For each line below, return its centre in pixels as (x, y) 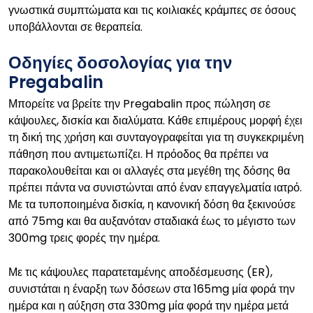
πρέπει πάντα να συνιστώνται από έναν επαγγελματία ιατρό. (155, 188)
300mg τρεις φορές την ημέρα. (84, 238)
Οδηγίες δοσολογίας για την (120, 63)
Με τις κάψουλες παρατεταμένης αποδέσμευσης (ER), (140, 272)
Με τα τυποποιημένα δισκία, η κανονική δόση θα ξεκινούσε (152, 204)
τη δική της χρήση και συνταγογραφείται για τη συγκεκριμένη (156, 137)
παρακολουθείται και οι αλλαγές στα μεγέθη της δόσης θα (149, 171)
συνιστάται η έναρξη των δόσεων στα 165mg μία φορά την (152, 289)
